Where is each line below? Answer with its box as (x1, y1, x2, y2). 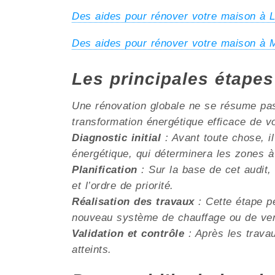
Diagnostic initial (72, 132, 161, 144)
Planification (72, 164, 137, 176)
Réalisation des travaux (72, 196, 195, 208)
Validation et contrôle (72, 228, 184, 240)
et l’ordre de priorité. (72, 180, 174, 192)
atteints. (72, 244, 112, 256)
